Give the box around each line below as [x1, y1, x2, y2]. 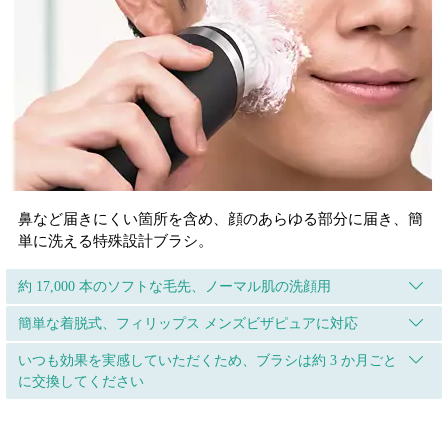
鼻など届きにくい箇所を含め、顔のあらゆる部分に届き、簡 [18, 211, 423, 227]
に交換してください [18, 374, 144, 389]
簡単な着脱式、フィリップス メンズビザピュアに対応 [18, 316, 358, 331]
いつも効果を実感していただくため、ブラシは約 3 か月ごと [18, 353, 397, 368]
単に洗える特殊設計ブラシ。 [18, 233, 213, 249]
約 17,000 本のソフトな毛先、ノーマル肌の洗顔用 [18, 279, 331, 294]
